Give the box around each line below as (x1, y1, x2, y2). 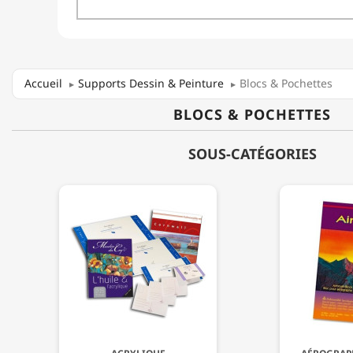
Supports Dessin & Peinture (78, 75, 224, 91)
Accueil (24, 75, 62, 91)
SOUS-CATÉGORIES (188, 144, 317, 164)
